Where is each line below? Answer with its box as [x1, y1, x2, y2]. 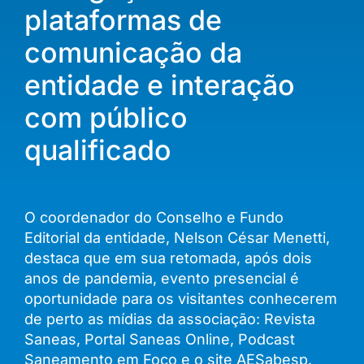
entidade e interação [24, 68, 295, 102]
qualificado [24, 133, 171, 167]
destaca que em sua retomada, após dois [24, 249, 312, 267]
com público [24, 101, 188, 135]
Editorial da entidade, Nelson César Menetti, [24, 229, 330, 247]
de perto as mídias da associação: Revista [24, 310, 315, 328]
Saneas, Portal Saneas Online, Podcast [24, 331, 295, 349]
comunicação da [24, 36, 242, 70]
